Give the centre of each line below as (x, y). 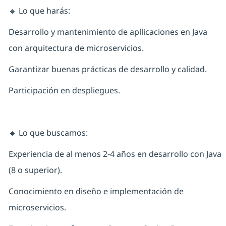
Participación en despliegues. (64, 91)
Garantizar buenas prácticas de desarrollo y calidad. (107, 69)
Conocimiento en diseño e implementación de (96, 191)
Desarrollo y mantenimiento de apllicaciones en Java (108, 32)
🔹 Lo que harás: (39, 11)
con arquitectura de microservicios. (76, 48)
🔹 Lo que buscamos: (48, 133)
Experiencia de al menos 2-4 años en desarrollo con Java (115, 154)
